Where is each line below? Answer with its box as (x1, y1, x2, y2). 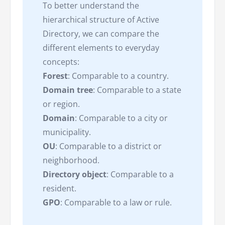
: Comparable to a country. (68, 70, 169, 82)
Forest (43, 70, 68, 82)
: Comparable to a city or (75, 113, 168, 124)
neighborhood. (43, 155, 99, 166)
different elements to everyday (43, 42, 159, 54)
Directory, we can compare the (43, 28, 159, 40)
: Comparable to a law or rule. (60, 197, 172, 208)
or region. (43, 98, 80, 110)
